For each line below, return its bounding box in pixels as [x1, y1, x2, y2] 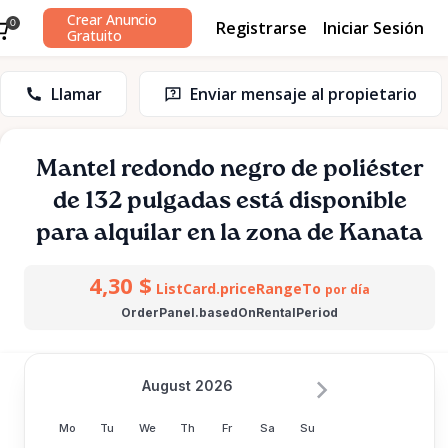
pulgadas [126, 189, 231, 213]
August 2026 [141, 377, 233, 394]
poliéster [322, 157, 424, 181]
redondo [120, 157, 215, 181]
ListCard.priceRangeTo [155, 279, 321, 298]
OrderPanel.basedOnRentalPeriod [121, 305, 338, 320]
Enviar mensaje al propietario [190, 83, 417, 105]
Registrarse [216, 16, 307, 39]
